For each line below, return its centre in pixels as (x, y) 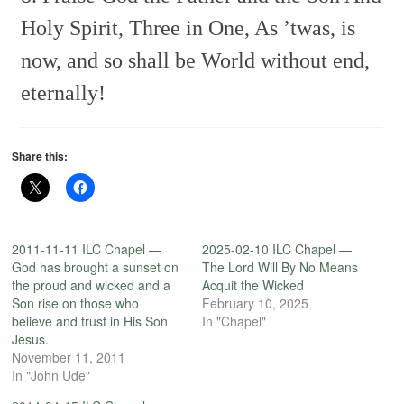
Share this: (40, 156)
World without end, (283, 61)
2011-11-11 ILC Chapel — (87, 249)
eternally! (64, 93)
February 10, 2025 (255, 303)
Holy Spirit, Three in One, (136, 28)
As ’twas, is (303, 28)
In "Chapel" (234, 321)
